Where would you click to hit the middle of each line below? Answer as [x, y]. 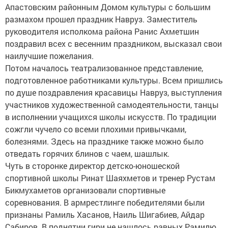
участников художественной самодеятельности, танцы [112, 105]
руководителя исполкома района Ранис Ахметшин [102, 31]
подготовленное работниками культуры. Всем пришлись [114, 80]
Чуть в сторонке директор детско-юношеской [92, 166]
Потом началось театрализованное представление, [104, 68]
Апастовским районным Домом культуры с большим [108, 7]
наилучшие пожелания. [49, 56]
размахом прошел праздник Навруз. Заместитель [101, 19]
